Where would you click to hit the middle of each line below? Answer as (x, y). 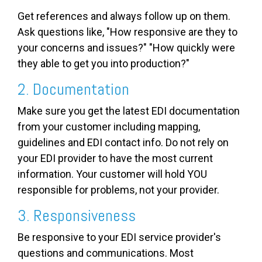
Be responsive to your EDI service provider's (119, 237)
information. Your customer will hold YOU (112, 174)
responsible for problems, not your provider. (118, 190)
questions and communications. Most (106, 253)
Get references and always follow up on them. (124, 16)
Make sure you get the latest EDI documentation (129, 111)
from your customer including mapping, (109, 127)
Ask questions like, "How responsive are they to (127, 32)
